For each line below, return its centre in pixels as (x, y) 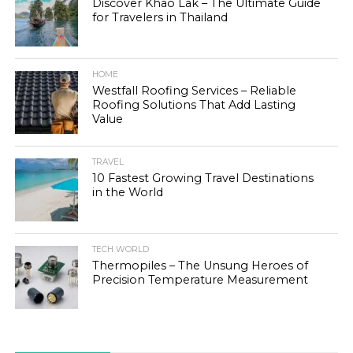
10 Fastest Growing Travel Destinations (203, 178)
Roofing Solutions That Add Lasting (194, 104)
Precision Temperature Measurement (201, 279)
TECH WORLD (121, 249)
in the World (128, 192)
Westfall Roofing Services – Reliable (195, 90)
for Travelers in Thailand (160, 17)
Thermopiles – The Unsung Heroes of (201, 265)
